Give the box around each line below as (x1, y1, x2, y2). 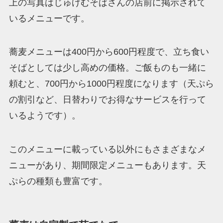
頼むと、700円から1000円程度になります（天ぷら (8, 79, 214, 89)
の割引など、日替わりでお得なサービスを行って (8, 95, 206, 105)
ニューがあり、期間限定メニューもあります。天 (8, 160, 206, 171)
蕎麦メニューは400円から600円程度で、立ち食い (8, 47, 209, 57)
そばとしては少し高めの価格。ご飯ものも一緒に (8, 63, 206, 73)
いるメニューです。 (8, 13, 90, 23)
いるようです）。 (8, 111, 81, 121)
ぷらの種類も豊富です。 (8, 176, 108, 187)
